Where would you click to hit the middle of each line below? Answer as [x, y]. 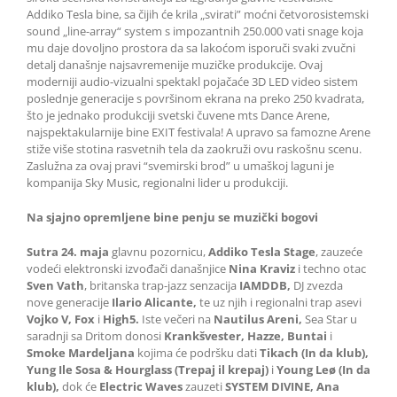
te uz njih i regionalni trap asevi [279, 303]
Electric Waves [140, 387]
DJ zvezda [317, 286]
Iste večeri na [176, 319]
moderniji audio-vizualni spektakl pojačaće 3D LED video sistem [192, 82]
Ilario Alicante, [154, 303]
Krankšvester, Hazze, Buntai [247, 336]
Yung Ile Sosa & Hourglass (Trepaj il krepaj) [149, 370]
